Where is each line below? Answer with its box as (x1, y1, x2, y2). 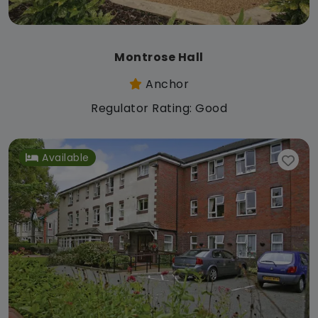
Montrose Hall (114, 49, 204, 66)
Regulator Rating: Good (91, 100, 227, 117)
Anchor (142, 76, 189, 93)
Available (42, 150, 89, 165)
